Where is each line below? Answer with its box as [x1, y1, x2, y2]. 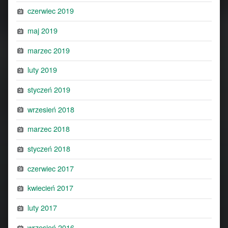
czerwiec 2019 [27, 5, 74, 16]
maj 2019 [27, 24, 58, 36]
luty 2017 [27, 202, 58, 213]
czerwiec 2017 [27, 162, 74, 174]
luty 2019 [27, 64, 58, 75]
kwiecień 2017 [27, 182, 74, 193]
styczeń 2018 [27, 143, 71, 154]
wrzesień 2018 [27, 103, 75, 115]
